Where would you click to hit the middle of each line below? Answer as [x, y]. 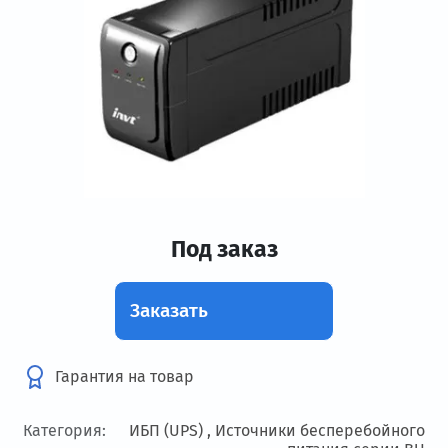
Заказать [169, 311]
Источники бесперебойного [319, 431]
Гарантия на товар [125, 377]
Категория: [65, 431]
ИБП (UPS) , [171, 431]
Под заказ [224, 249]
